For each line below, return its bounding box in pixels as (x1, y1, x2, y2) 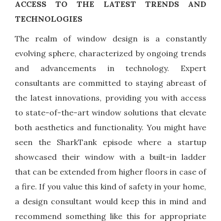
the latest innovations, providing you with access (15, 93, 206, 103)
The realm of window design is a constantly (15, 34, 206, 44)
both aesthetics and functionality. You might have (15, 122, 206, 133)
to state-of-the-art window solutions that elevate (15, 108, 206, 118)
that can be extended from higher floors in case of (15, 167, 206, 177)
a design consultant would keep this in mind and (15, 196, 206, 207)
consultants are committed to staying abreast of (15, 78, 206, 88)
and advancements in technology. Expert (15, 63, 206, 74)
